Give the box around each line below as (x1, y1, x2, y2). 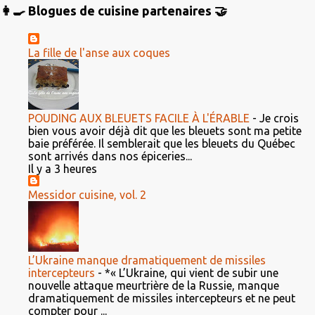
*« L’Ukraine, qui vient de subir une (105, 266, 278, 279)
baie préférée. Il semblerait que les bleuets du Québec (28, 137, 295, 150)
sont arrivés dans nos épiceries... (28, 150, 192, 162)
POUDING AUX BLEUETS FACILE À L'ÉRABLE (28, 112, 250, 124)
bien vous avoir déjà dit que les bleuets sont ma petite (28, 124, 302, 137)
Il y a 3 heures (28, 162, 97, 175)
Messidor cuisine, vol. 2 (28, 188, 146, 201)
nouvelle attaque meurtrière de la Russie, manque (28, 279, 279, 292)
